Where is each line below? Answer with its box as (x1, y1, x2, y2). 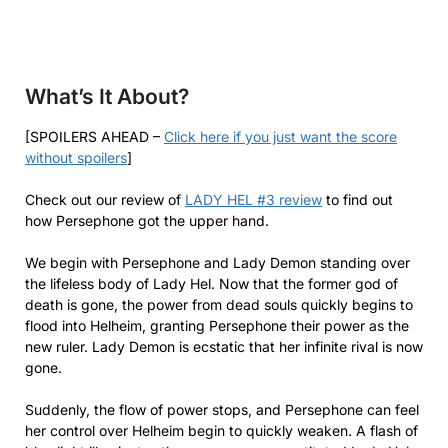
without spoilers (25, 148, 127, 166)
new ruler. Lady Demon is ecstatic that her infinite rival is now (25, 337, 423, 355)
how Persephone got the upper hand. (25, 211, 269, 229)
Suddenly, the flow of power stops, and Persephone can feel (25, 400, 419, 418)
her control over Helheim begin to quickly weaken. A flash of (25, 421, 418, 439)
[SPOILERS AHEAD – (25, 127, 164, 145)
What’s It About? (25, 83, 189, 109)
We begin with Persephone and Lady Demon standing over (25, 253, 410, 271)
